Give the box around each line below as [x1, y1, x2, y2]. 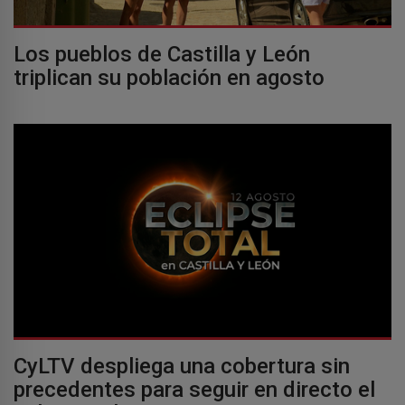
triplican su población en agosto [14, 65, 325, 91]
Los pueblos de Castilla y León [14, 42, 310, 68]
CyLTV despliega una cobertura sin [14, 353, 350, 379]
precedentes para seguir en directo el [14, 376, 375, 402]
